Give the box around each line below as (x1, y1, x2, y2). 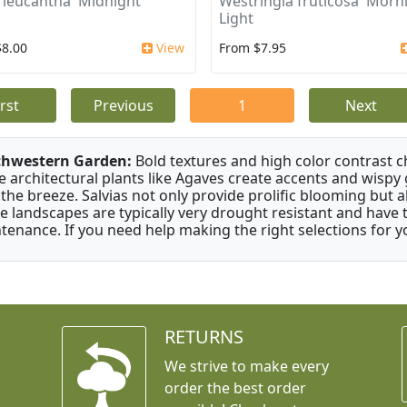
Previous (93, 95, 154, 116)
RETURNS (164, 324, 243, 350)
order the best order (164, 378, 306, 399)
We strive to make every (164, 356, 329, 377)
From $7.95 (218, 39, 286, 57)
